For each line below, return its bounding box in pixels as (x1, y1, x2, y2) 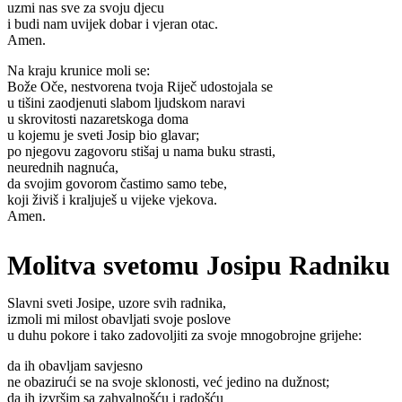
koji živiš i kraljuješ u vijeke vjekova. (7, 192, 217, 208)
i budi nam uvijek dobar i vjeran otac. (7, 16, 218, 32)
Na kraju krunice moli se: (7, 63, 150, 79)
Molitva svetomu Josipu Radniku (7, 250, 390, 280)
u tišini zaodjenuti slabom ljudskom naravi (7, 95, 245, 111)
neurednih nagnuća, (7, 160, 118, 176)
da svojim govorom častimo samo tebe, (7, 176, 227, 192)
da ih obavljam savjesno (7, 357, 143, 373)
